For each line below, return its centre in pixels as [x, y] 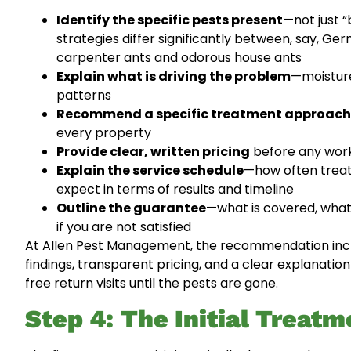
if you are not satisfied [124, 226]
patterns [84, 95]
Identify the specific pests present [170, 20]
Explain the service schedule [150, 170]
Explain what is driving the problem [174, 76]
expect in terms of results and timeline [175, 189]
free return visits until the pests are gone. [152, 283]
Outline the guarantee [131, 208]
